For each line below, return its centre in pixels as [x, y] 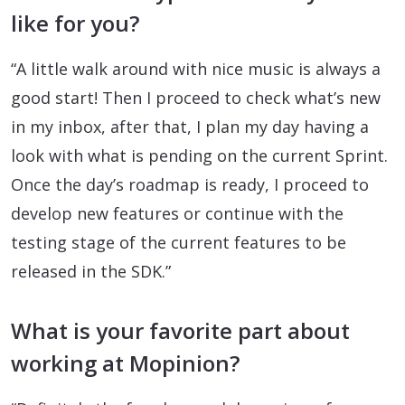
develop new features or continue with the [177, 214]
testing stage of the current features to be [179, 243]
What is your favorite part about [180, 331]
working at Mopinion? [125, 363]
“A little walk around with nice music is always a [196, 69]
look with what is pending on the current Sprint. [199, 156]
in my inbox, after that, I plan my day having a [190, 127]
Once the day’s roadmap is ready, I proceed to [190, 185]
